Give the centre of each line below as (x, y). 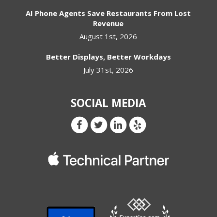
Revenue (108, 23)
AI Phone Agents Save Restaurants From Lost (108, 13)
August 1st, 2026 (108, 37)
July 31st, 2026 (108, 70)
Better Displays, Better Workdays (108, 57)
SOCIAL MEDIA (108, 103)
